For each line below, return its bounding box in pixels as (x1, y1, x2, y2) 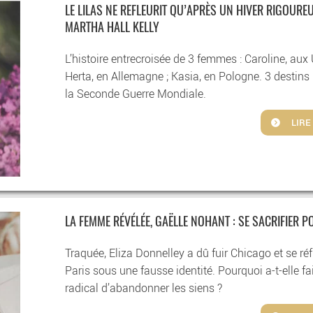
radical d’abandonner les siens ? (65, 282, 223, 296)
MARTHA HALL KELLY (65, 22, 160, 35)
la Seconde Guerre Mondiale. (65, 87, 207, 101)
